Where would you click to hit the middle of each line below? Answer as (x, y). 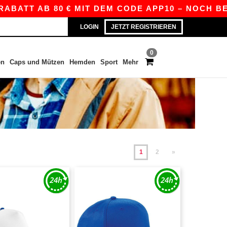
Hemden (82, 62)
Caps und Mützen (37, 62)
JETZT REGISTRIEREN (144, 27)
